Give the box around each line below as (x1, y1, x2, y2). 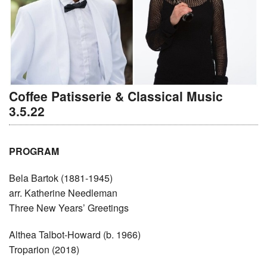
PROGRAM (9, 144, 59, 158)
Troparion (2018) (9, 242, 79, 256)
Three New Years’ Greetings (9, 200, 129, 215)
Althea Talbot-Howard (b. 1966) (9, 227, 141, 241)
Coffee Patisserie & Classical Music (9, 87, 223, 105)
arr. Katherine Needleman (9, 185, 117, 200)
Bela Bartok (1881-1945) (9, 170, 113, 185)
